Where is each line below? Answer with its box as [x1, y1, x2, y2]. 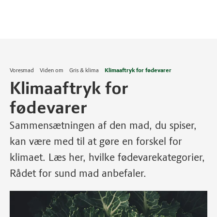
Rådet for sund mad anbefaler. [10, 167, 146, 180]
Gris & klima [69, 67, 99, 74]
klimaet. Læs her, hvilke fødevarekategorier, [10, 151, 205, 164]
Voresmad [10, 67, 34, 74]
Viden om [40, 67, 63, 74]
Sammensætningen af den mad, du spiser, [10, 119, 197, 132]
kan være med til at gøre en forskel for [10, 135, 182, 148]
